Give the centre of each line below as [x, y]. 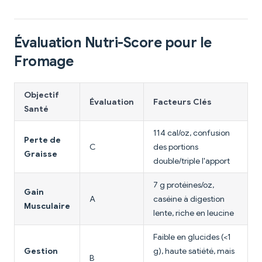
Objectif [42, 95]
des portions [176, 147]
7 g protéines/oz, [184, 185]
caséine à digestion [189, 199]
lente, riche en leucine [194, 213]
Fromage [44, 62]
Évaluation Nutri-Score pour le [113, 43]
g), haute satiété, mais [194, 251]
